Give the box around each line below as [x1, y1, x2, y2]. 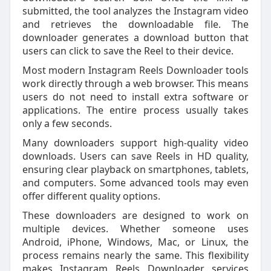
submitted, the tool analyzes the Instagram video [22, 4, 249, 18]
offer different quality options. [22, 189, 160, 203]
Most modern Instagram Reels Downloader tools [22, 64, 249, 77]
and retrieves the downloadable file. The [22, 18, 249, 31]
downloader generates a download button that [22, 31, 249, 44]
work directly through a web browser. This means [22, 77, 249, 90]
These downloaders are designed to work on [22, 209, 249, 222]
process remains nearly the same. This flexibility [22, 249, 249, 262]
